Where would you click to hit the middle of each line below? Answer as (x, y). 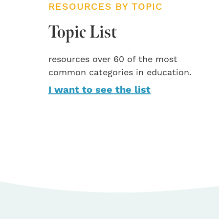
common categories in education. (120, 72)
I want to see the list (99, 90)
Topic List (83, 32)
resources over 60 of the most (113, 59)
